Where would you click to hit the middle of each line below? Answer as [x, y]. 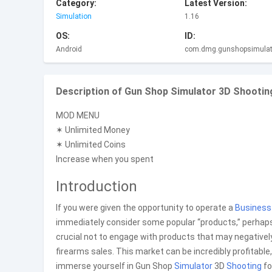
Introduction [97, 186]
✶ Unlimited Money [93, 130]
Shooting [244, 266]
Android [69, 49]
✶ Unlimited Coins [91, 144]
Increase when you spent [105, 159]
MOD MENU [78, 115]
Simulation [74, 16]
